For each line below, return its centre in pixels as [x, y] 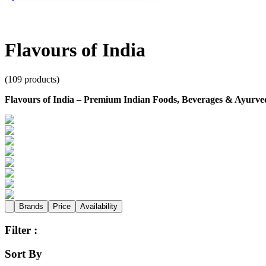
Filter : [21, 230]
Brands [31, 206]
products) [41, 79]
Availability [99, 206]
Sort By [23, 254]
